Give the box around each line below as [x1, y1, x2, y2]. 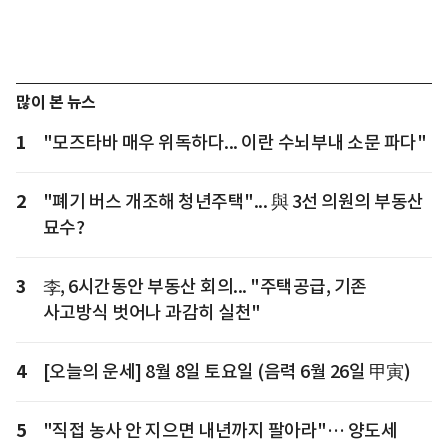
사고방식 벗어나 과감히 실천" [42, 301, 261, 325]
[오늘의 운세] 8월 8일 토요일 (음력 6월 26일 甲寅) [42, 360, 410, 384]
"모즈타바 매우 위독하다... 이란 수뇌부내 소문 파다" [42, 131, 426, 155]
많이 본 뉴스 [16, 92, 96, 114]
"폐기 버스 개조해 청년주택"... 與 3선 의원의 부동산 [42, 190, 424, 214]
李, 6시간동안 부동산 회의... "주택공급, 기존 [42, 275, 367, 299]
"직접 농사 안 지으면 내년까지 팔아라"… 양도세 [42, 419, 397, 443]
